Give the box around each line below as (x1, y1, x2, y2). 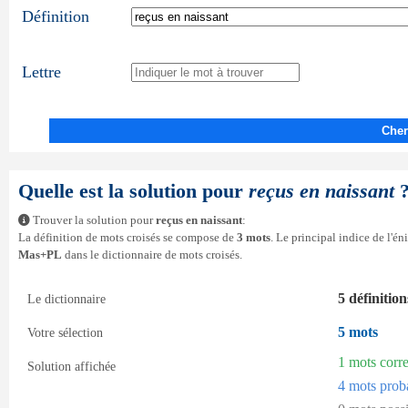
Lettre (22, 63, 61, 81)
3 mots (237, 231, 270, 244)
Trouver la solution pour (30, 214, 156, 227)
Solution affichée (27, 359, 116, 373)
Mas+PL (18, 249, 62, 261)
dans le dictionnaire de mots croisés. (62, 249, 242, 261)
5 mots (338, 324, 378, 340)
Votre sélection (27, 325, 103, 340)
